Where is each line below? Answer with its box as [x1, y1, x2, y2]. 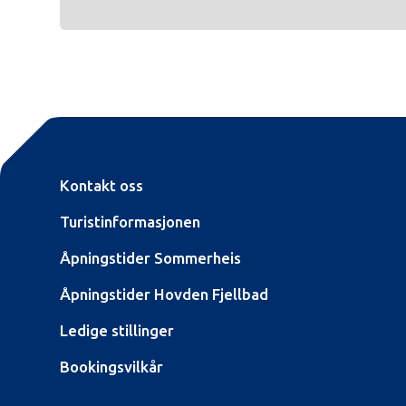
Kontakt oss [60, 177, 143, 194]
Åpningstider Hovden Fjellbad [60, 285, 268, 303]
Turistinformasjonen [60, 213, 200, 230]
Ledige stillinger [60, 322, 174, 339]
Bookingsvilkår [60, 358, 163, 375]
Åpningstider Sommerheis [60, 249, 241, 266]
